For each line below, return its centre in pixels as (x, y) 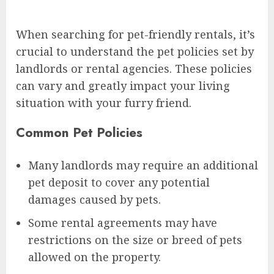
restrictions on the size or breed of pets (135, 239)
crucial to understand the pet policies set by (135, 51)
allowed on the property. (94, 257)
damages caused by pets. (94, 199)
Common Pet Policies (79, 132)
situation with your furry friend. (104, 102)
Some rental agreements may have (123, 222)
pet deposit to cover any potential (119, 182)
